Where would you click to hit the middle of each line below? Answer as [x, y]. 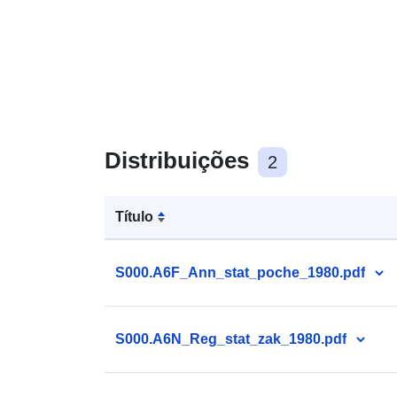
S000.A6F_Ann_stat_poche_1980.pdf [240, 272]
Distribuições [180, 160]
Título [134, 216]
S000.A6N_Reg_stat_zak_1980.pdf [231, 339]
